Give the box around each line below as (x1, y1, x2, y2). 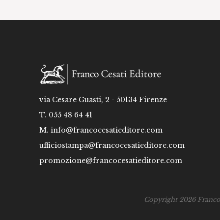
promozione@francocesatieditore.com (39, 156, 182, 165)
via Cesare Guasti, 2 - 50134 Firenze (39, 95, 167, 105)
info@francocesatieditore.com (51, 126, 163, 135)
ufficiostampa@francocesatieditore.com (39, 141, 185, 150)
